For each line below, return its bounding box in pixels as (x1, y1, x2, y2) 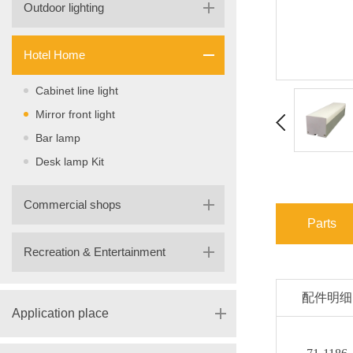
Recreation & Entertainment (24, 245, 165, 258)
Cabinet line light (35, 84, 118, 97)
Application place (12, 307, 109, 320)
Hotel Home (24, 48, 85, 61)
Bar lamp (35, 132, 80, 144)
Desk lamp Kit (35, 155, 104, 168)
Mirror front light (35, 108, 115, 121)
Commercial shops (24, 198, 121, 211)
